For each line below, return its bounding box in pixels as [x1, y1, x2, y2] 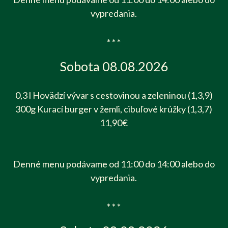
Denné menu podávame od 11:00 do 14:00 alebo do [13, 158, 215, 169]
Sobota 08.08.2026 [59, 58, 168, 74]
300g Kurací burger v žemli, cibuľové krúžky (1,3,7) [15, 103, 213, 115]
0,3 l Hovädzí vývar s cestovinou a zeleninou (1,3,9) [15, 89, 213, 101]
